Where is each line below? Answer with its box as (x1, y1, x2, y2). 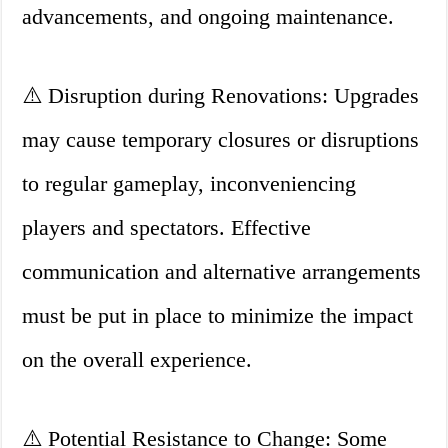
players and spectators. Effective (22, 215, 312, 241)
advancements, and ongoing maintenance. (22, 4, 395, 30)
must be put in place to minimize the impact (22, 303, 414, 329)
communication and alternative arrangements (22, 259, 422, 285)
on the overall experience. (22, 347, 253, 373)
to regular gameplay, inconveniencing (22, 171, 357, 197)
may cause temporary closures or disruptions (22, 127, 420, 153)
